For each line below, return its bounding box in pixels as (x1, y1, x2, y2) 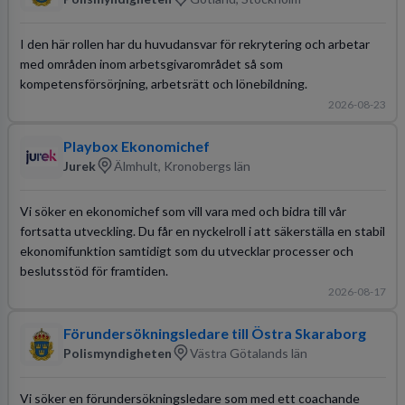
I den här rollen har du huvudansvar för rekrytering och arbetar (19, 35, 370, 52)
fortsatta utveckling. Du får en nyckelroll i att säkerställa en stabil (19, 222, 385, 239)
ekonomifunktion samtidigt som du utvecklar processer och (19, 242, 353, 259)
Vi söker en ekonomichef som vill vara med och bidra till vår (19, 202, 346, 219)
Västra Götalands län (189, 344, 307, 361)
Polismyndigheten (62, 344, 172, 361)
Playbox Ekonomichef (62, 137, 210, 155)
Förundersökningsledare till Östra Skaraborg (62, 325, 366, 342)
